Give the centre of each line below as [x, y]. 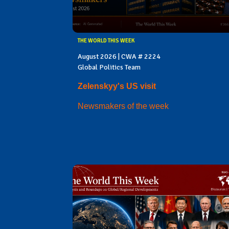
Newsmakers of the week [123, 106]
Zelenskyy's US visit [117, 86]
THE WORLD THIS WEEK [106, 40]
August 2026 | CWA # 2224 [119, 56]
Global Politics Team [109, 67]
